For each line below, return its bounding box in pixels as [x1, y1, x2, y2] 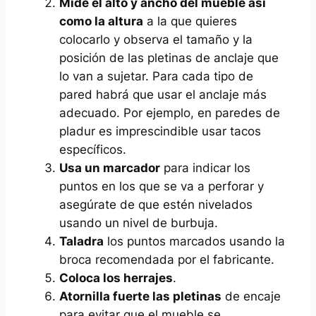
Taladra [59, 233, 104, 248]
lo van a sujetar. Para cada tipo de [59, 68, 253, 83]
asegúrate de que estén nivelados [59, 197, 253, 212]
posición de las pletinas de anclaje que [59, 50, 279, 65]
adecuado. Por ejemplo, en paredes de [59, 105, 280, 120]
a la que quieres [142, 13, 237, 28]
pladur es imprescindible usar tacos [59, 123, 261, 138]
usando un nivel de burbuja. [59, 215, 218, 230]
